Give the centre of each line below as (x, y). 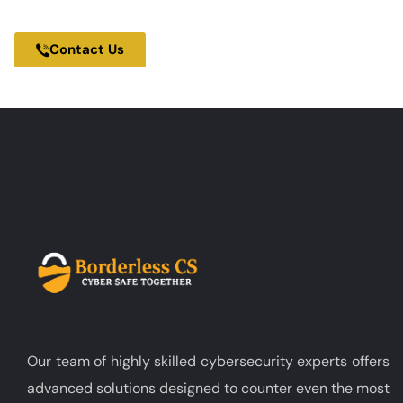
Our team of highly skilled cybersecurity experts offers (208, 361)
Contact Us (87, 50)
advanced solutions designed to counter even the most (208, 388)
